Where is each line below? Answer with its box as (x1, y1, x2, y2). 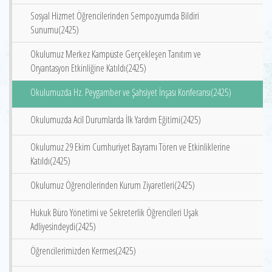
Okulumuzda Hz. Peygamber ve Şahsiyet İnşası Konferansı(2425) (30, 86, 231, 99)
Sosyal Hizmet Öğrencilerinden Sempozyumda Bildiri (30, 9, 199, 22)
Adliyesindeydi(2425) (30, 220, 96, 233)
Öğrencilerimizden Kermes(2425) (30, 244, 136, 257)
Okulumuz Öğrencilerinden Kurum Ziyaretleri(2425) (30, 178, 195, 192)
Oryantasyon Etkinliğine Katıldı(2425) (30, 61, 146, 75)
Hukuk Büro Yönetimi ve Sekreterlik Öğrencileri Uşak (30, 206, 199, 219)
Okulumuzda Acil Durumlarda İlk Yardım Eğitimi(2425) (30, 113, 201, 126)
